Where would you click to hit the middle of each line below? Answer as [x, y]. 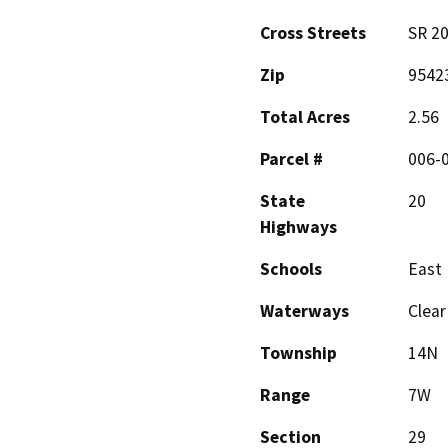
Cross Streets [313, 33]
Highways [298, 227]
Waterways [304, 311]
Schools [291, 269]
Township [298, 353]
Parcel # [291, 159]
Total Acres [305, 117]
